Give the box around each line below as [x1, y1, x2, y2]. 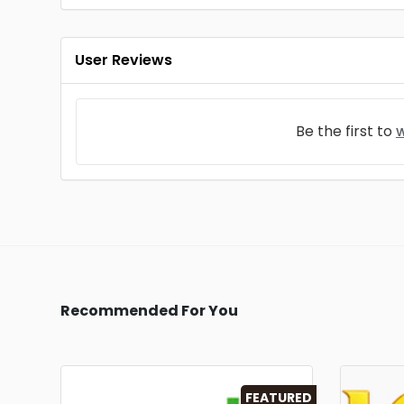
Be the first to [295, 121, 396, 142]
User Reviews [75, 50, 173, 70]
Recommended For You [60, 300, 238, 321]
